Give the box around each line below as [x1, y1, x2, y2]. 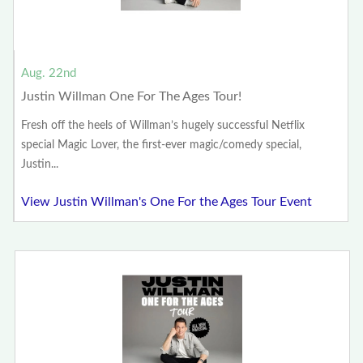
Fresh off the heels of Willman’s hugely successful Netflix [21, 120, 305, 132]
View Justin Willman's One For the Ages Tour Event [21, 195, 313, 209]
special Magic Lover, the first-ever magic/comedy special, [21, 139, 302, 152]
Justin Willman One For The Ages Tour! [21, 90, 242, 104]
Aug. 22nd [21, 67, 77, 80]
